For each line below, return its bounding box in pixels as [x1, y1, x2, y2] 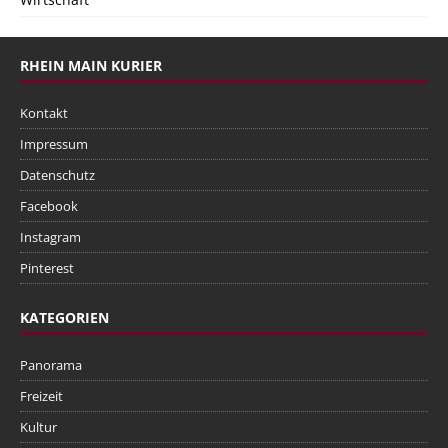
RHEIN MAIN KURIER [20, 56, 162, 75]
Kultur [20, 418, 57, 436]
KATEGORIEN [20, 308, 109, 327]
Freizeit [20, 387, 63, 405]
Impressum [20, 135, 88, 153]
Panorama [20, 356, 82, 374]
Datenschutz [20, 166, 95, 184]
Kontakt [20, 104, 68, 122]
